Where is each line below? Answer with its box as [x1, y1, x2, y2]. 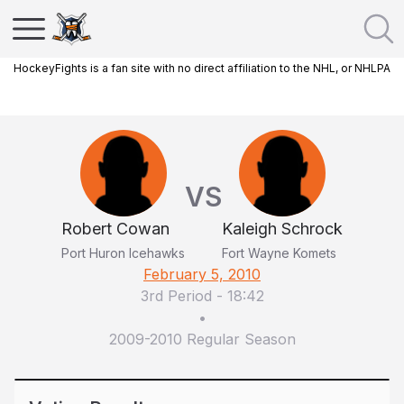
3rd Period [140, 287, 212, 305]
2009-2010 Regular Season [108, 330, 296, 348]
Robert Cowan [61, 219, 170, 238]
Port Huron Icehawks [61, 245, 185, 261]
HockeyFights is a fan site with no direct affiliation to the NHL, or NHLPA [14, 61, 390, 75]
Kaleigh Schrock [222, 219, 343, 238]
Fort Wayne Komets [222, 245, 336, 261]
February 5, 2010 [143, 265, 261, 283]
